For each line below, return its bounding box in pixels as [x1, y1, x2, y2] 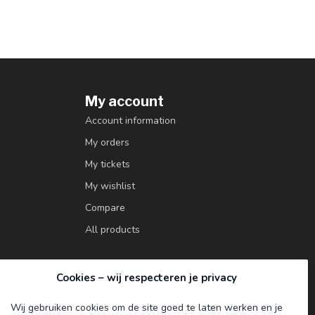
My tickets [85, 157, 130, 171]
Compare [85, 201, 125, 214]
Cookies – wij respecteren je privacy [56, 271, 237, 285]
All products [85, 223, 140, 236]
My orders [85, 136, 129, 149]
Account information [85, 114, 176, 127]
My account [85, 93, 164, 110]
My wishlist [85, 179, 135, 193]
